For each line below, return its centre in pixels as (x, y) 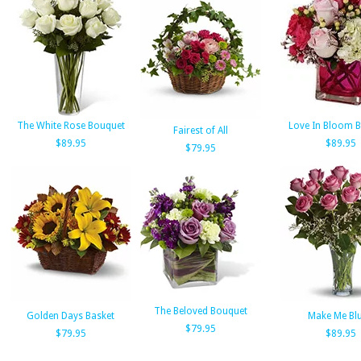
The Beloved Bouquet (201, 311)
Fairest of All (201, 131)
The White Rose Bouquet (71, 126)
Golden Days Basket (71, 316)
